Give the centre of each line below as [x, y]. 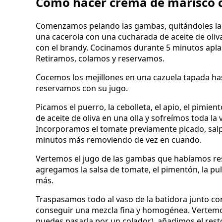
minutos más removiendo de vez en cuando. [119, 140]
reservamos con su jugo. [82, 88]
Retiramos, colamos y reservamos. [100, 59]
